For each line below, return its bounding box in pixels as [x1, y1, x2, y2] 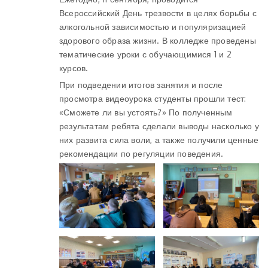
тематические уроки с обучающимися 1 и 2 [59, 49, 232, 59]
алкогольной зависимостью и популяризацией [59, 22, 246, 32]
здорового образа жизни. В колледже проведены [59, 35, 256, 45]
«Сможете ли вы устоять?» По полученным [59, 107, 233, 117]
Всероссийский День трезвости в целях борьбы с [59, 8, 257, 18]
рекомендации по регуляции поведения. [59, 148, 224, 159]
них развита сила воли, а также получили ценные [59, 135, 259, 145]
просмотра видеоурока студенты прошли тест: [59, 93, 246, 103]
